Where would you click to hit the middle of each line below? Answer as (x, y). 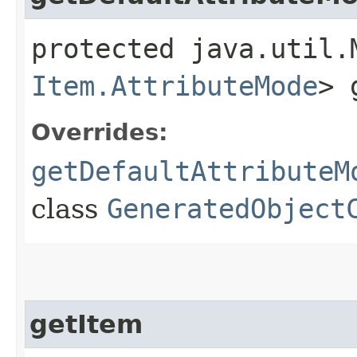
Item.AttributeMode (175, 86)
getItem (86, 324)
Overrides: (100, 132)
